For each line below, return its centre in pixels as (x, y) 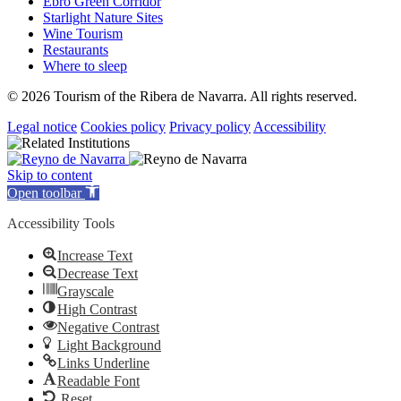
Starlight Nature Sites (103, 17)
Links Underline (103, 363)
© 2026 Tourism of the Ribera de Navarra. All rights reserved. (182, 96)
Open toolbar (44, 192)
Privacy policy (210, 126)
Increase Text (95, 255)
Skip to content (50, 175)
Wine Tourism (83, 33)
